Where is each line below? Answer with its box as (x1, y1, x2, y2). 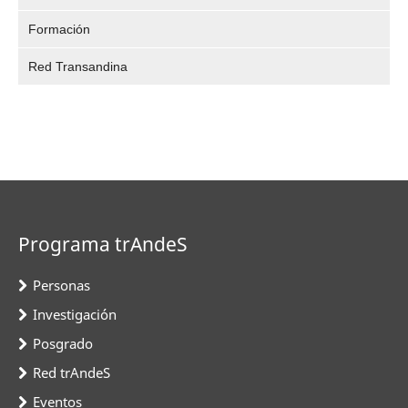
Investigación (33, 304, 117, 323)
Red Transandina (28, 58, 128, 74)
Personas (33, 275, 90, 294)
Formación (28, 21, 91, 36)
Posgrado (33, 333, 93, 352)
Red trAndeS (33, 362, 110, 382)
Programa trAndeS (18, 230, 188, 257)
